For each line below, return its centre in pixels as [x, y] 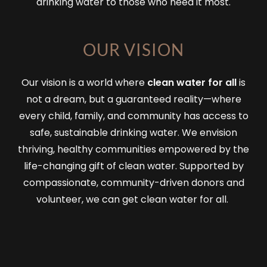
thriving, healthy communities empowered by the [133, 149]
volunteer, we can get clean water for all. [133, 199]
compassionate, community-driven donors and [133, 182]
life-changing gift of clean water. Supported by [133, 166]
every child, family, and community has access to [133, 116]
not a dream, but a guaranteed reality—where [133, 99]
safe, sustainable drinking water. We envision [133, 132]
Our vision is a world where [84, 82]
